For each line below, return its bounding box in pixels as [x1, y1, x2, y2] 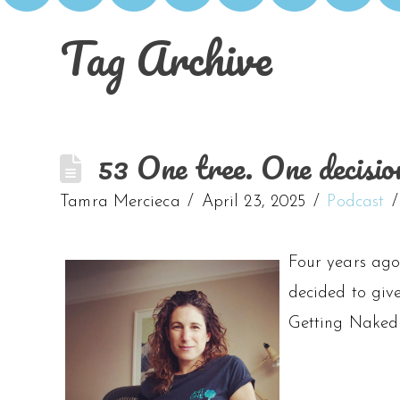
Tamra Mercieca [60, 194, 180, 212]
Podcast [327, 194, 385, 212]
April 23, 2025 [201, 194, 306, 212]
